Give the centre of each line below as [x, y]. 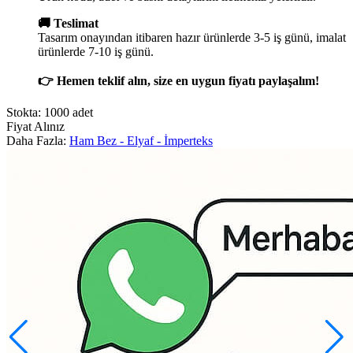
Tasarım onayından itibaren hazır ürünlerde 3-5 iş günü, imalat [192, 37]
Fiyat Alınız [35, 126]
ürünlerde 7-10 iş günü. [96, 51]
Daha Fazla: [38, 140]
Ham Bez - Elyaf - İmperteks [141, 140]
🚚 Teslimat [68, 23]
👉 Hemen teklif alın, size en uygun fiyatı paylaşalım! [178, 80]
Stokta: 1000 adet [50, 112]
